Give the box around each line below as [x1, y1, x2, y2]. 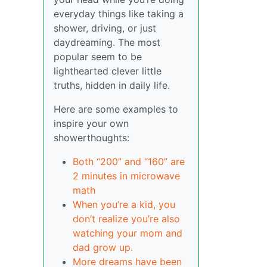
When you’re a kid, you [73, 198, 175, 210]
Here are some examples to [54, 103, 178, 115]
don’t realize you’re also [73, 212, 180, 225]
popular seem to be [54, 50, 142, 63]
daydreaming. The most [54, 36, 160, 48]
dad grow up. [73, 241, 133, 253]
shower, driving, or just [54, 21, 156, 34]
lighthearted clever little [54, 64, 162, 77]
